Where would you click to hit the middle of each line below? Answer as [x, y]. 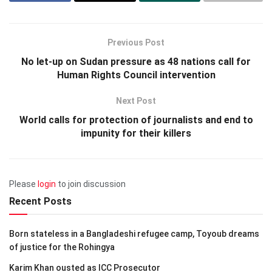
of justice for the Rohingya [62, 247]
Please [23, 184]
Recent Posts [40, 201]
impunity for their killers [136, 133]
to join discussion [91, 184]
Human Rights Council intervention [136, 75]
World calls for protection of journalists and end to [136, 120]
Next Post [136, 100]
